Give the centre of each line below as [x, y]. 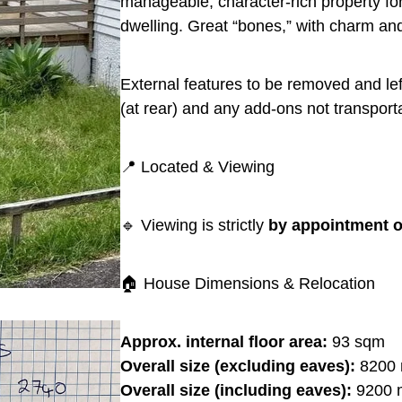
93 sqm [356, 341]
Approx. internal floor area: [224, 341]
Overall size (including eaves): [236, 390]
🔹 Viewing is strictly [194, 225]
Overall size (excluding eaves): [238, 366]
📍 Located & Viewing [197, 166]
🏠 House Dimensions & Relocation [248, 283]
